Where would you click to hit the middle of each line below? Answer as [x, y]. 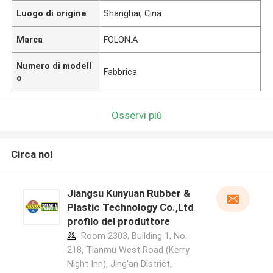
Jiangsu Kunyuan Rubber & [128, 193]
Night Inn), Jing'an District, [119, 264]
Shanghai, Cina [133, 13]
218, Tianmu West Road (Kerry [128, 250]
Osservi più [136, 115]
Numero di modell [54, 66]
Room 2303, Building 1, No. [133, 236]
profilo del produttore [118, 222]
